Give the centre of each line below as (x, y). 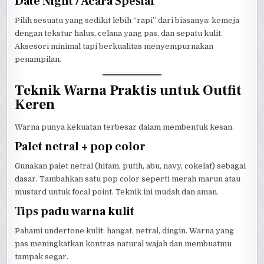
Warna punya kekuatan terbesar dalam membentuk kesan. (125, 127)
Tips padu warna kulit (75, 211)
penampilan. (38, 59)
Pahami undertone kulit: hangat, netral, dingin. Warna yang (125, 230)
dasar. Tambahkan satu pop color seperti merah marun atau (128, 179)
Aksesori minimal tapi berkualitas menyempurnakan (114, 46)
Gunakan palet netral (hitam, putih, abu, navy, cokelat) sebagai (131, 166)
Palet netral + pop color (80, 146)
